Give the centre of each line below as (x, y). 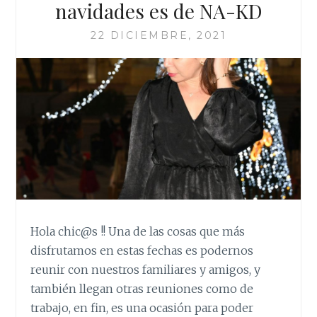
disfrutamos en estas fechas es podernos (142, 251)
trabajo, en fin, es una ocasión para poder (142, 308)
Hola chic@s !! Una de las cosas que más (138, 232)
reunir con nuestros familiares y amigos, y (146, 270)
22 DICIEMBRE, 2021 (158, 35)
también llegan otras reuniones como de (142, 289)
